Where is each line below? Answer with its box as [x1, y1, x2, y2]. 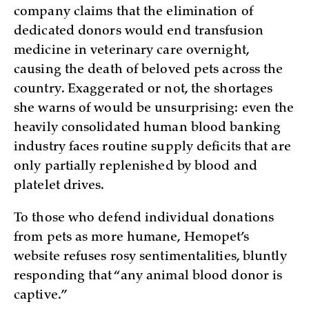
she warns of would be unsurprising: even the [14, 103, 295, 116]
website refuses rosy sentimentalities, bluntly [14, 251, 287, 264]
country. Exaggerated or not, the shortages [14, 83, 273, 97]
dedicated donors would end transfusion [14, 26, 263, 39]
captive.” [14, 290, 68, 303]
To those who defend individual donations [14, 212, 275, 226]
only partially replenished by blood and [14, 161, 257, 174]
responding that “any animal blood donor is [14, 270, 283, 283]
